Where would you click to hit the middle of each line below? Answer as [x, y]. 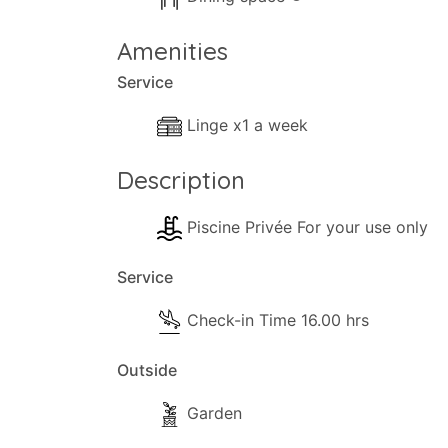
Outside [147, 370]
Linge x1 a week [270, 125]
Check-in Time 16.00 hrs [278, 320]
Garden [214, 413]
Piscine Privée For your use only [307, 227]
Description [181, 180]
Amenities [172, 51]
